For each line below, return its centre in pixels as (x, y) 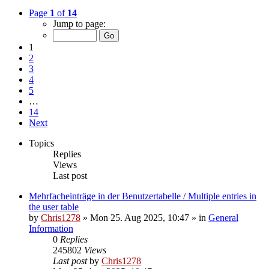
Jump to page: (79, 24)
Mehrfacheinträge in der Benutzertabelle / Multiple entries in (143, 196)
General (223, 218)
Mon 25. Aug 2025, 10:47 (140, 218)
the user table (54, 207)
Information (51, 229)
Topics (41, 144)
